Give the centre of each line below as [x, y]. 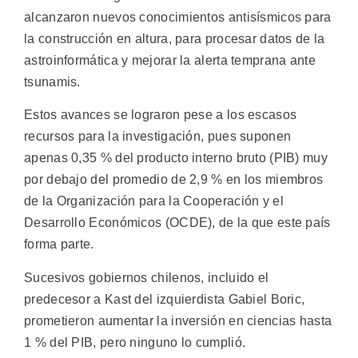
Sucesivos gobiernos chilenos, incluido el [147, 277]
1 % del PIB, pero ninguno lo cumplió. [135, 342]
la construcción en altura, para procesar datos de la [175, 38]
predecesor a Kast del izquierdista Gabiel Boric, [165, 299]
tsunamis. [52, 82]
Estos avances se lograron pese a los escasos [161, 115]
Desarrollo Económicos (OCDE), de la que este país [177, 223]
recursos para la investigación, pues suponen [158, 137]
